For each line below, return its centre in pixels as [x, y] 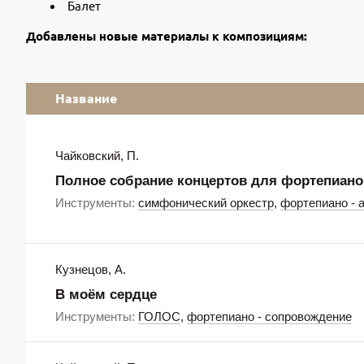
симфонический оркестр [206, 203]
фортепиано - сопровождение [269, 316]
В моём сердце [106, 295]
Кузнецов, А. [91, 269]
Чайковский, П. [97, 156]
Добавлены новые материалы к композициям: [167, 36]
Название [86, 98]
